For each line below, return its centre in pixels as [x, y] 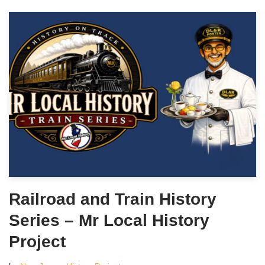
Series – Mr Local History [109, 220]
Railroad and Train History [113, 199]
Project [37, 241]
